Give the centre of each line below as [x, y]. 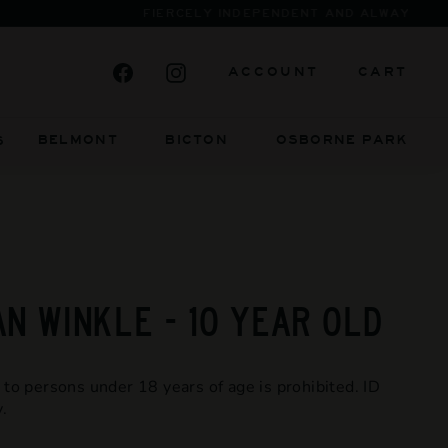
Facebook [183, 71]
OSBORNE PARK [341, 140]
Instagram [238, 71]
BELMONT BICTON [132, 140]
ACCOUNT [273, 71]
